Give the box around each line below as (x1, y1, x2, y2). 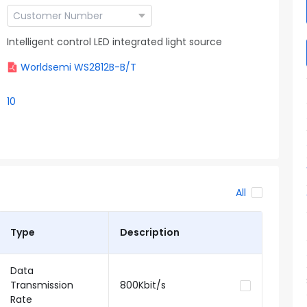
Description (119, 225, 180, 239)
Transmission (10, 278, 73, 292)
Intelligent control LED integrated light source (7, 34, 222, 49)
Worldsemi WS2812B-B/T (21, 60, 136, 74)
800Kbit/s (119, 278, 166, 292)
